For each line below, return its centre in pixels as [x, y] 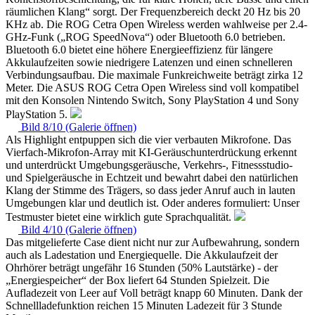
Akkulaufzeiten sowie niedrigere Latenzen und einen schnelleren [149, 62]
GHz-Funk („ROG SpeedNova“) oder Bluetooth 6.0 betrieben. [146, 37]
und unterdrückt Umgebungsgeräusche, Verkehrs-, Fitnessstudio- [149, 165]
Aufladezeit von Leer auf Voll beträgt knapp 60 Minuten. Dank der [154, 292]
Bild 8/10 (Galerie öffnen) [79, 127]
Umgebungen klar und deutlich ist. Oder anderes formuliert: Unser [153, 202]
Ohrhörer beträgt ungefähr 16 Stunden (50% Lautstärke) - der [142, 267]
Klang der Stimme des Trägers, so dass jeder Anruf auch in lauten [150, 190]
